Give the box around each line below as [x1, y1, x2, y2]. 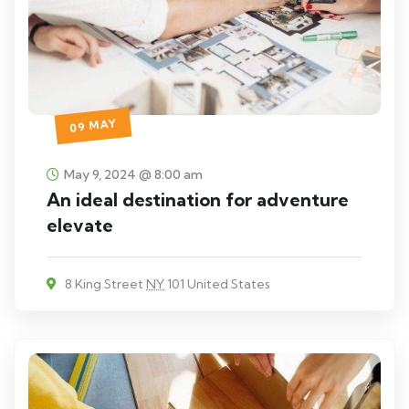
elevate [47, 213, 113, 236]
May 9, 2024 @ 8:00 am [64, 165, 203, 183]
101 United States [164, 275, 270, 292]
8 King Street [62, 275, 146, 292]
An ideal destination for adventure [47, 187, 349, 211]
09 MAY [68, 115, 118, 135]
